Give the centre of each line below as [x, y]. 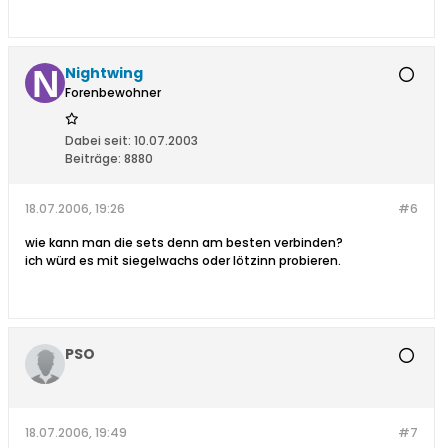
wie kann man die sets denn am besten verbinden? [184, 243]
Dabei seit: [98, 141]
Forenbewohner [113, 93]
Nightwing [104, 73]
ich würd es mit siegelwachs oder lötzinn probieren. [183, 261]
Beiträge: [93, 159]
